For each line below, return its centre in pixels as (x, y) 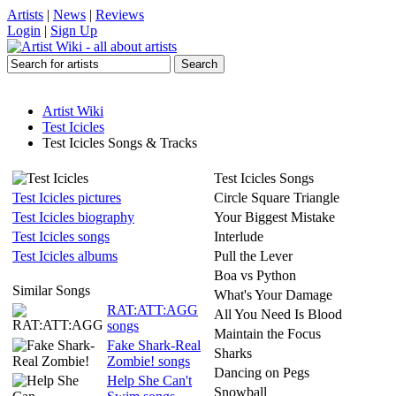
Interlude (239, 236)
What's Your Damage (273, 295)
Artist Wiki (73, 111)
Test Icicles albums (65, 256)
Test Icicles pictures (67, 198)
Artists (25, 15)
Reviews (120, 15)
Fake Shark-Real (154, 345)
